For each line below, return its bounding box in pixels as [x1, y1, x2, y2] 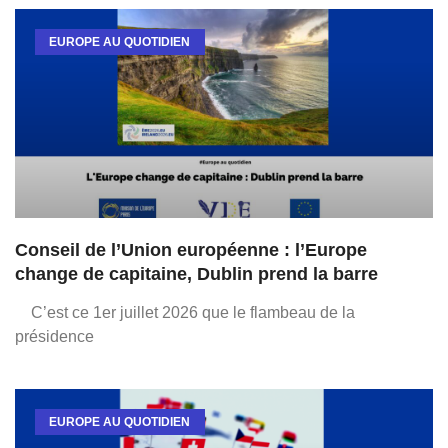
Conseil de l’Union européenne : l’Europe [15, 240, 367, 260]
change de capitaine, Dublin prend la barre [15, 264, 378, 284]
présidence [15, 328, 94, 345]
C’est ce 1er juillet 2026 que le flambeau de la [15, 304, 355, 321]
